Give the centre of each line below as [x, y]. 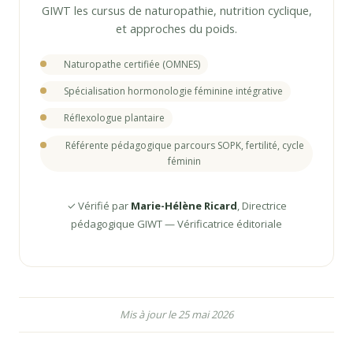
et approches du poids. [176, 29]
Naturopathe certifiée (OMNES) [132, 64]
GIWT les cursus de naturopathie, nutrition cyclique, [176, 11]
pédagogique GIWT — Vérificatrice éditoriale [176, 224]
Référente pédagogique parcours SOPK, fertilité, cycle [184, 145]
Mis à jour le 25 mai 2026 [176, 314]
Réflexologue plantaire [114, 118]
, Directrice [262, 206]
